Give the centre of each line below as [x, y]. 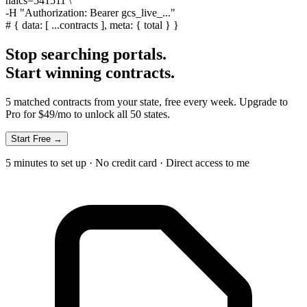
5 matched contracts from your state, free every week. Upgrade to [147, 101]
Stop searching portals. [86, 54]
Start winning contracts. [90, 73]
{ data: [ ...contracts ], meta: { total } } [96, 25]
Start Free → [37, 138]
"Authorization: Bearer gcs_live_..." [98, 13]
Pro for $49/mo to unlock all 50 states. [88, 114]
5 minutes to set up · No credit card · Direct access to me [127, 162]
